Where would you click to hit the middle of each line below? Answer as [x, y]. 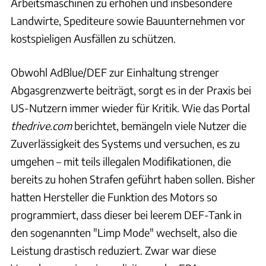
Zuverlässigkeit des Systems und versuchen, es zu [125, 143]
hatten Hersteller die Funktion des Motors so [114, 197]
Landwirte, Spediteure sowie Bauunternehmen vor [128, 20]
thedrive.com [41, 125]
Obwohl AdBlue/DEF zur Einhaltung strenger [115, 72]
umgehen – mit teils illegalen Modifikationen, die [121, 161]
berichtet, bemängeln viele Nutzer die [159, 125]
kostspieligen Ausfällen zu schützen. [93, 38]
